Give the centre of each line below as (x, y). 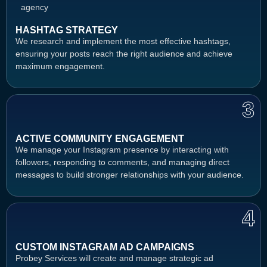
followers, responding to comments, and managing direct (122, 162)
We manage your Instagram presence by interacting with (122, 149)
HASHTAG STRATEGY (67, 30)
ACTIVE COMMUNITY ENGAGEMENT (100, 138)
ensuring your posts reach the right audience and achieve (124, 53)
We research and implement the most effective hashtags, (123, 41)
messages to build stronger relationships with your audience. (130, 174)
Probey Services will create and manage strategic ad (114, 258)
